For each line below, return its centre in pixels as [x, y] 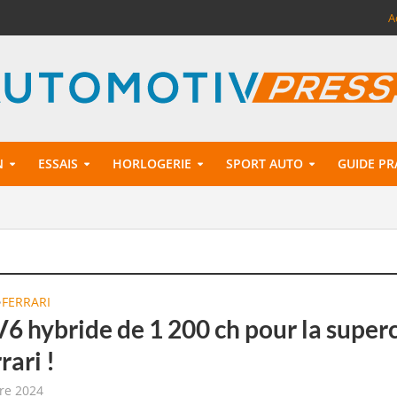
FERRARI [27, 302]
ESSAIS [58, 163]
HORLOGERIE [152, 163]
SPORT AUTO [264, 163]
